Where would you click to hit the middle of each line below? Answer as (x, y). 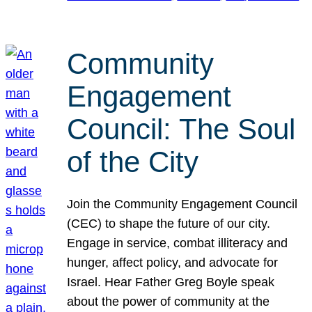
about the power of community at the (169, 301)
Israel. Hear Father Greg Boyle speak (171, 282)
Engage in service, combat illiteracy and (178, 243)
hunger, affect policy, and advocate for (173, 262)
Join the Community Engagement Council (182, 204)
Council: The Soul (181, 130)
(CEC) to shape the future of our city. (169, 223)
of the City (133, 162)
